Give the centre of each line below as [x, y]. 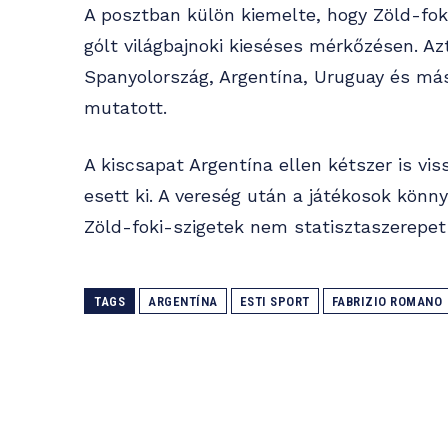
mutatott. [125, 108]
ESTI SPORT [274, 302]
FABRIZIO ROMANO [386, 302]
